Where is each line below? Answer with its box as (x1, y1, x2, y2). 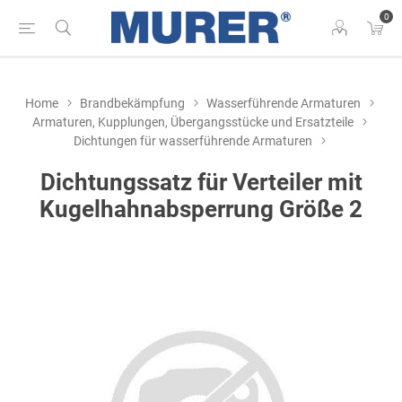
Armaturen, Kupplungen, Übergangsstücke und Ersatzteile (32, 115, 354, 129)
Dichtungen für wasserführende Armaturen (74, 134, 312, 148)
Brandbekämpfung (80, 96, 185, 110)
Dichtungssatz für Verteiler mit (39, 169, 363, 196)
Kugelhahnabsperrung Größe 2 (39, 196, 363, 223)
